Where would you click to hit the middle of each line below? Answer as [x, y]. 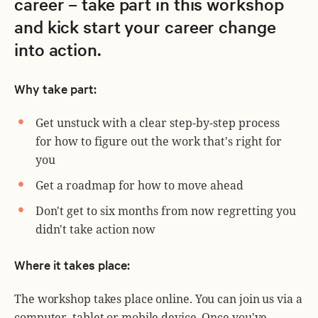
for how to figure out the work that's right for [159, 142]
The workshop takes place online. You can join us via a [158, 299]
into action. [58, 50]
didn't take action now [95, 230]
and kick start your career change [145, 27]
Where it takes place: [72, 264]
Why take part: [55, 89]
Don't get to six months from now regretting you [166, 211]
